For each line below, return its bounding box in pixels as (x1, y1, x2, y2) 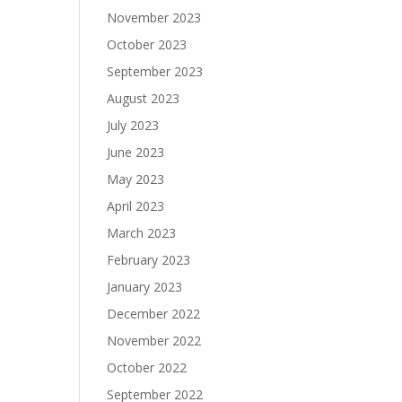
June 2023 (107, 144, 165, 161)
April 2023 (107, 197, 165, 214)
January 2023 (107, 278, 183, 295)
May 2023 (107, 170, 165, 188)
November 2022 (107, 332, 202, 349)
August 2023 (107, 90, 180, 107)
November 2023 (107, 9, 202, 26)
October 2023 (107, 36, 188, 53)
